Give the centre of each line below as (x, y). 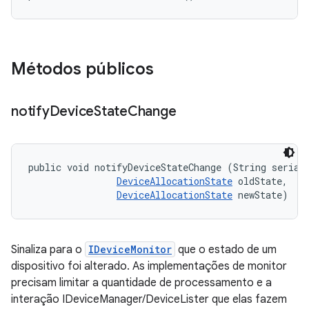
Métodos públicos (82, 69)
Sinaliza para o (48, 250)
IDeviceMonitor (130, 249)
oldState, (263, 181)
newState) (260, 195)
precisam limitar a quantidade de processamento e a (141, 283)
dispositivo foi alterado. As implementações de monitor (149, 266)
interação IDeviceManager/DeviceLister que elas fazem (149, 299)
